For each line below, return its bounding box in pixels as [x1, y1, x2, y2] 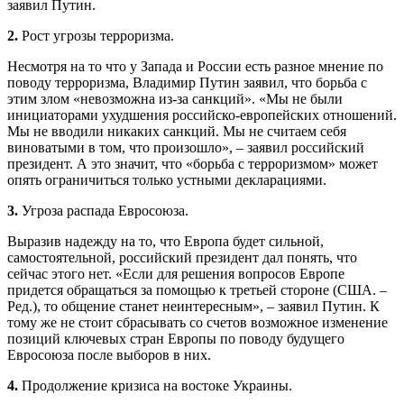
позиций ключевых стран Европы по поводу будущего [7, 331, 344, 347]
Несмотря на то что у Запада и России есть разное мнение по [7, 59, 383, 75]
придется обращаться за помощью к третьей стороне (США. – [7, 282, 387, 298]
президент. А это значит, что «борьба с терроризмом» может [7, 156, 378, 172]
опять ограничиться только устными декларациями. [7, 172, 326, 188]
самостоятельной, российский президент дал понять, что [7, 250, 357, 266]
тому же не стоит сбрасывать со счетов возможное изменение [7, 315, 388, 331]
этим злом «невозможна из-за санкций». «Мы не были [7, 91, 343, 107]
